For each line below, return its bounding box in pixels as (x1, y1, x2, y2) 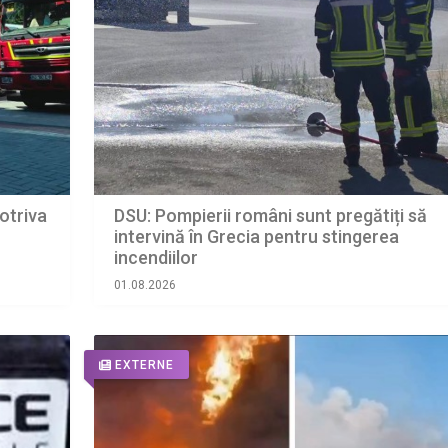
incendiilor (113, 247, 198, 269)
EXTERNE (114, 358, 174, 373)
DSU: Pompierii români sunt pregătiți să (113, 205, 427, 227)
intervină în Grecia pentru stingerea (113, 226, 399, 248)
